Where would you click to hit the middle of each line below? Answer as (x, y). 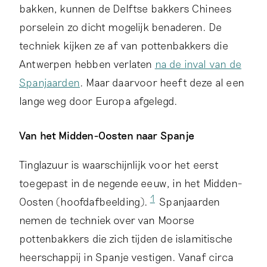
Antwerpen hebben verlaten (87, 64)
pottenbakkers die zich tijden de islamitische (126, 239)
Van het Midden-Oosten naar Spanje (107, 136)
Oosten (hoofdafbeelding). (84, 202)
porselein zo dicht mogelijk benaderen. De (121, 27)
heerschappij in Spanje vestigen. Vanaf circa (126, 257)
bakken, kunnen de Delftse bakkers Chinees (126, 9)
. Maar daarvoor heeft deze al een (162, 83)
